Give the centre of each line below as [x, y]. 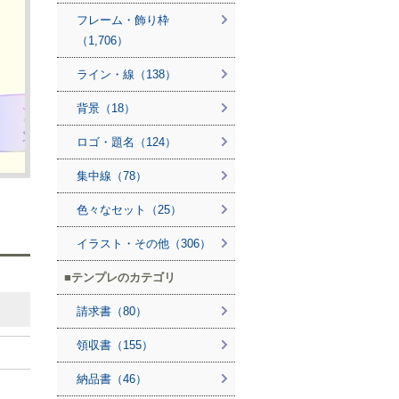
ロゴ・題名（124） [126, 142]
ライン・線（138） [126, 74]
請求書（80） [112, 311]
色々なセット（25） [129, 210]
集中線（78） [112, 176]
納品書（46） [112, 379]
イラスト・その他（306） [144, 244]
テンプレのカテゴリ [123, 277]
